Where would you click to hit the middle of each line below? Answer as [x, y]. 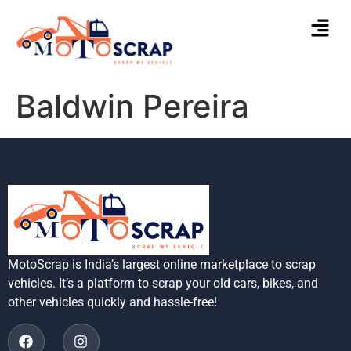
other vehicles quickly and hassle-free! [112, 302]
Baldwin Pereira [132, 106]
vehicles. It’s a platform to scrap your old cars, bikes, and [163, 284]
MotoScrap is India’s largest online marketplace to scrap [162, 265]
